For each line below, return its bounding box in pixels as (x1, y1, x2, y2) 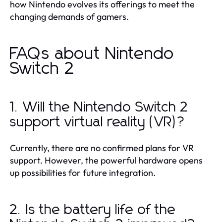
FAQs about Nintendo (10, 45, 174, 62)
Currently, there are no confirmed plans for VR (10, 142, 194, 154)
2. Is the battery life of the (10, 203, 176, 217)
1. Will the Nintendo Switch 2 (10, 100, 189, 114)
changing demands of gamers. (10, 10, 129, 22)
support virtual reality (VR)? (10, 115, 186, 129)
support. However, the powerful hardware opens (10, 154, 203, 166)
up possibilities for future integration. (10, 166, 156, 178)
